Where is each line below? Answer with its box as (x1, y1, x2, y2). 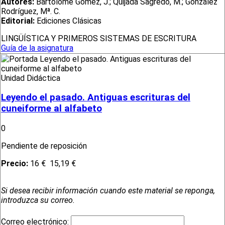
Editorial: (1, 16, 35, 26)
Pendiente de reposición (1, 141, 89, 151)
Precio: (1, 159, 30, 169)
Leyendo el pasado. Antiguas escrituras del (1, 92, 190, 103)
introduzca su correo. (1, 195, 75, 205)
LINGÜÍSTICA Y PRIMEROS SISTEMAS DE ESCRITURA (1, 34, 196, 44)
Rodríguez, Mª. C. (1, 7, 60, 17)
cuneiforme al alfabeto (1, 103, 102, 115)
